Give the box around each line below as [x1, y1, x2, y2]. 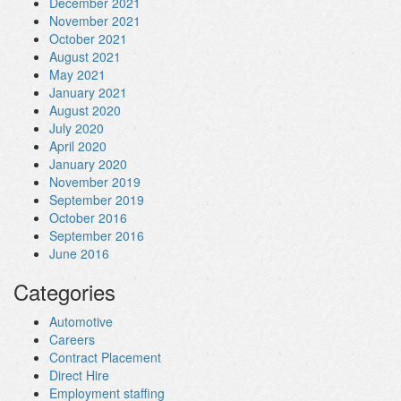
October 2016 [49, 209, 127, 226]
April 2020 [49, 137, 107, 155]
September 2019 [49, 191, 144, 209]
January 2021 [49, 83, 127, 101]
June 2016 [49, 244, 109, 262]
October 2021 [49, 30, 127, 47]
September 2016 [49, 226, 144, 244]
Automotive [49, 312, 113, 330]
